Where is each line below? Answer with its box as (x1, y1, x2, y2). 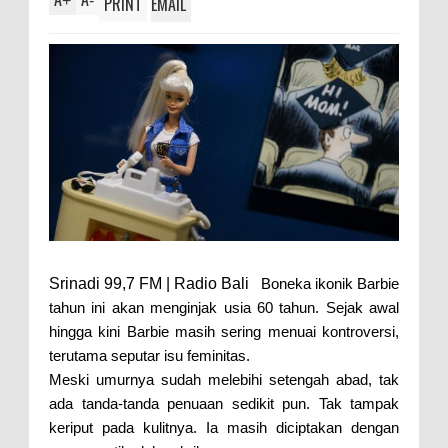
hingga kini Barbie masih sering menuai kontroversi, (49, 322, 399, 340)
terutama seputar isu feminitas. (49, 346, 250, 364)
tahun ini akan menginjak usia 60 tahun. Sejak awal (49, 298, 399, 316)
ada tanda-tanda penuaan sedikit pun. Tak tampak (49, 394, 399, 412)
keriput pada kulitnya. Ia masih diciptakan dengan (49, 418, 399, 436)
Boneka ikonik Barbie (261, 274, 399, 292)
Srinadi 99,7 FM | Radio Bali (49, 274, 261, 292)
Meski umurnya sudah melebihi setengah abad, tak (49, 370, 399, 388)
